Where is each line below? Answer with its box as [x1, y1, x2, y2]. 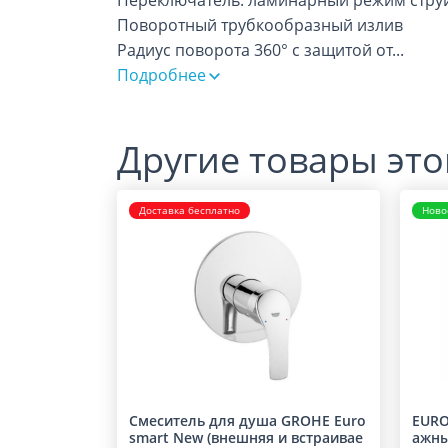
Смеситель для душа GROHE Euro [129, 411, 366, 430]
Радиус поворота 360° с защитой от [117, 39, 392, 61]
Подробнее [117, 64, 206, 86]
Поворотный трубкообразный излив [117, 14, 403, 36]
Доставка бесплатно [139, 203, 240, 217]
